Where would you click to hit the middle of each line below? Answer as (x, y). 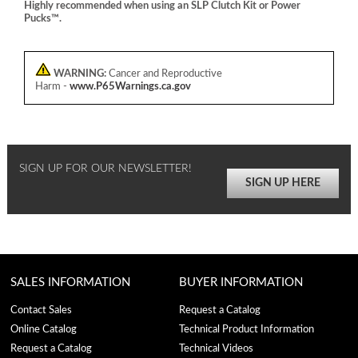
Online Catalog (44, 329)
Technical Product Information (246, 329)
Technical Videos (216, 348)
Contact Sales (42, 310)
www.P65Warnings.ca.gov (130, 86)
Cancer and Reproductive (165, 74)
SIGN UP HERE (283, 183)
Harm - (52, 86)
